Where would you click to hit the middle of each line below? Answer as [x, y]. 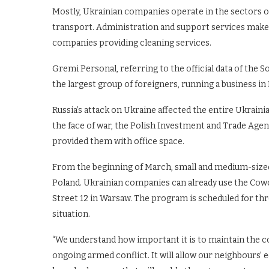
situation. [71, 214]
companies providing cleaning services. [132, 43]
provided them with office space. [118, 141]
